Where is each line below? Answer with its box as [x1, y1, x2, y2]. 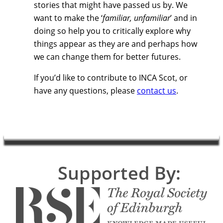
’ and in [170, 12, 197, 24]
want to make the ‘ [34, 12, 103, 24]
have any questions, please [34, 85, 137, 97]
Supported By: [57, 161, 181, 186]
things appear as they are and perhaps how [34, 38, 197, 50]
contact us [137, 85, 176, 97]
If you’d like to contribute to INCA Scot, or [34, 72, 188, 84]
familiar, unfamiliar [103, 12, 170, 24]
